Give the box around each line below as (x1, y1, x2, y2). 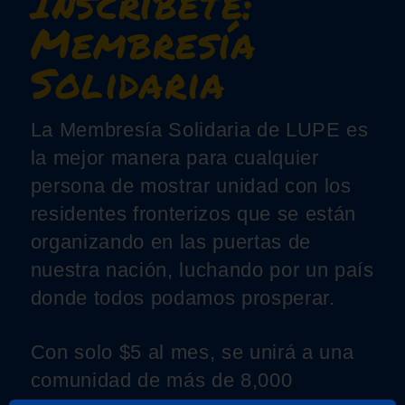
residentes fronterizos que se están (30, 202, 357, 225)
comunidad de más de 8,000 (30, 369, 293, 392)
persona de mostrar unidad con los (30, 174, 352, 197)
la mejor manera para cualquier (30, 146, 319, 169)
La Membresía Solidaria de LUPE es (30, 118, 369, 141)
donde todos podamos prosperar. (30, 286, 335, 309)
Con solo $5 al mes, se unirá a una (30, 341, 354, 364)
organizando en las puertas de (30, 230, 312, 253)
